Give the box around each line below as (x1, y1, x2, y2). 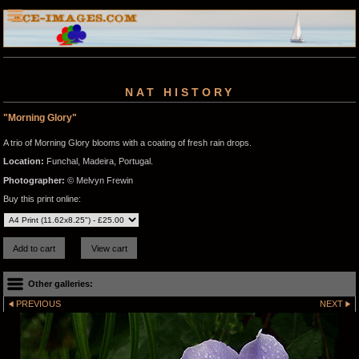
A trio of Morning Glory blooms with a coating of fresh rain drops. (3, 138, 252, 148)
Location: (3, 156, 44, 167)
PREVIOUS (16, 298, 62, 309)
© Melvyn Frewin (65, 175, 133, 185)
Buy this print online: (3, 193, 81, 204)
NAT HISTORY (124, 86, 235, 99)
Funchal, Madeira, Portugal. (44, 156, 153, 167)
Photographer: (3, 175, 65, 185)
